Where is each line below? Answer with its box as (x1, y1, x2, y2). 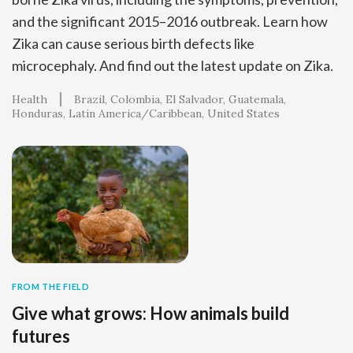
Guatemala (229, 91, 284, 106)
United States (207, 106, 280, 121)
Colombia (110, 91, 160, 106)
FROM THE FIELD (12, 281, 90, 292)
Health (12, 91, 47, 106)
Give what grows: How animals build (12, 303, 289, 325)
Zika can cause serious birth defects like (12, 34, 255, 52)
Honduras (12, 106, 63, 121)
